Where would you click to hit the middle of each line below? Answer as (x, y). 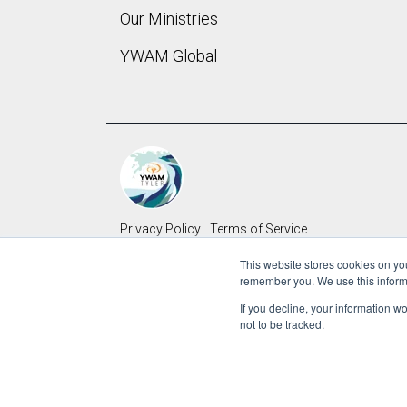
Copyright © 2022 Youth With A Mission (221, 278)
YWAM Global (170, 56)
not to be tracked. (282, 324)
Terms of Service (258, 229)
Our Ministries (169, 19)
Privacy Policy (160, 229)
